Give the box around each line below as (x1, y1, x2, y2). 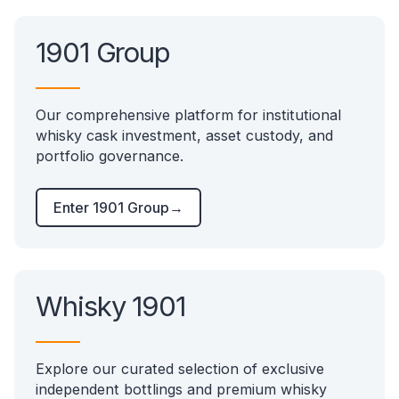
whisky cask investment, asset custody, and (36, 126, 333, 145)
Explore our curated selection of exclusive (36, 360, 324, 379)
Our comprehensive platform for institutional (36, 106, 341, 125)
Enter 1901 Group (53, 199, 169, 217)
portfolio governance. (36, 147, 183, 166)
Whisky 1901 (36, 289, 186, 323)
